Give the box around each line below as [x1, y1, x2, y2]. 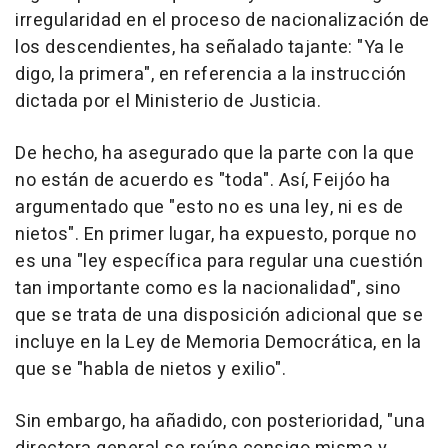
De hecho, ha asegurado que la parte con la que [15, 140, 414, 168]
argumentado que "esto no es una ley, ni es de [15, 194, 404, 222]
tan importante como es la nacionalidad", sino [15, 275, 401, 303]
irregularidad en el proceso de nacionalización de [15, 7, 430, 35]
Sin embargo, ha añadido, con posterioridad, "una [15, 408, 425, 436]
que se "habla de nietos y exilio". [15, 356, 286, 384]
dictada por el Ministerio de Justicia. [15, 88, 321, 116]
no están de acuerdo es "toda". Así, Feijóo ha [15, 167, 391, 195]
